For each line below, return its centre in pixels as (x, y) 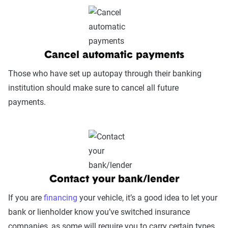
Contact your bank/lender (114, 179)
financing (61, 197)
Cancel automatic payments (114, 55)
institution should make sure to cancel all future (93, 88)
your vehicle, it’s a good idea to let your (147, 197)
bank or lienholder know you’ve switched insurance (99, 212)
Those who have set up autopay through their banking (105, 73)
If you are (26, 197)
